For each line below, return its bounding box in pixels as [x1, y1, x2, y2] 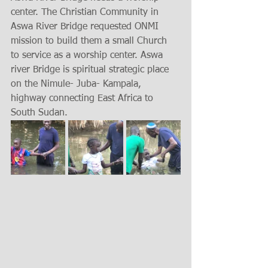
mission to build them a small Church [11, 36, 170, 46]
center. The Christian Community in [11, 7, 162, 17]
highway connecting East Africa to [11, 93, 156, 103]
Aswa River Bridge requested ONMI [11, 22, 162, 32]
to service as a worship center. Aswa [11, 50, 166, 60]
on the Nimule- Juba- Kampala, [11, 79, 144, 89]
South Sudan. [11, 108, 68, 118]
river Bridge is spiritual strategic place [11, 65, 172, 75]
